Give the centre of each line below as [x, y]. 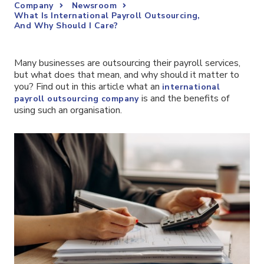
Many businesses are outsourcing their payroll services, [127, 63]
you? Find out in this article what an [88, 87]
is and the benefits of [184, 98]
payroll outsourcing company [77, 99]
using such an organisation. [68, 110]
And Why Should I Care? [66, 26]
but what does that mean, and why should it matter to [127, 75]
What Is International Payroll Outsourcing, [107, 16]
